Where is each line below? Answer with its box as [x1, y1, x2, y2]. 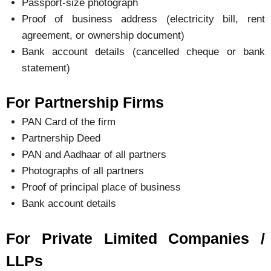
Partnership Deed [21, 132, 100, 145]
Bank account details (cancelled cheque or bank [21, 45, 265, 57]
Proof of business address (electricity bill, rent [21, 13, 265, 25]
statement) [21, 62, 70, 74]
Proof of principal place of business [21, 181, 181, 194]
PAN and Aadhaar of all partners [21, 149, 166, 161]
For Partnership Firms [6, 94, 164, 111]
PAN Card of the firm [21, 116, 116, 128]
